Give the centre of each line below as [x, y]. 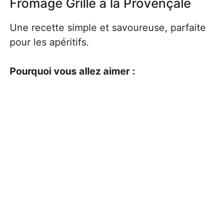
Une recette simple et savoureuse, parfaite [108, 28]
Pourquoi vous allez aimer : [72, 71]
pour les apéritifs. [49, 42]
